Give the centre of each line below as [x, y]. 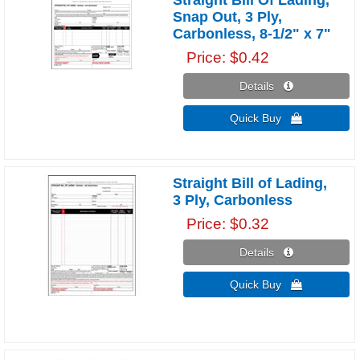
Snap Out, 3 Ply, [228, 16]
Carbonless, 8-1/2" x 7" [252, 33]
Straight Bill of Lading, [250, 183]
